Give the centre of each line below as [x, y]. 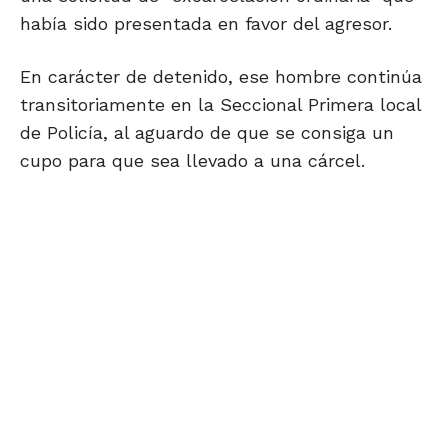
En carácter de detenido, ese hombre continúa [221, 77]
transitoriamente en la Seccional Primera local [220, 105]
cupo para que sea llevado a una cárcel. [192, 161]
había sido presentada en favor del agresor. [206, 24]
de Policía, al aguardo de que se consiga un [207, 133]
